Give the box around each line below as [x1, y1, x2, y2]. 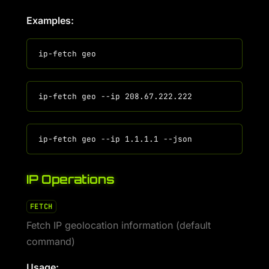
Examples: [26, 14, 74, 26]
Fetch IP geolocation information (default [26, 219, 211, 231]
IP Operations [26, 172, 115, 187]
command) [26, 235, 75, 247]
